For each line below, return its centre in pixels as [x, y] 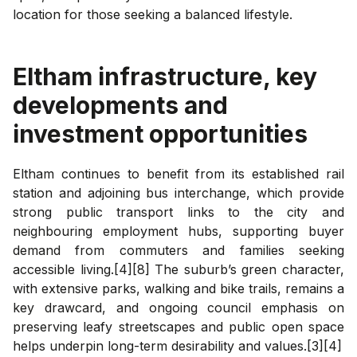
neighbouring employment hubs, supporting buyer [178, 231]
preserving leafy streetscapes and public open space [178, 326]
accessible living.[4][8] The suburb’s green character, [178, 269]
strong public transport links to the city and [178, 212]
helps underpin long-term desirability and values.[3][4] [177, 345]
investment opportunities [160, 133]
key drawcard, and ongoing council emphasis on [178, 307]
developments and [120, 105]
